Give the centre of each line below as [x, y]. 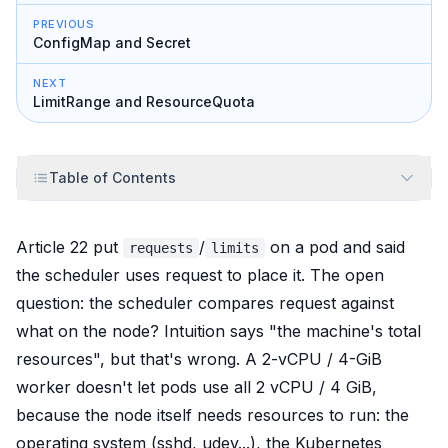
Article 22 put [69, 247]
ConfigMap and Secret [112, 42]
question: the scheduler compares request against [205, 303]
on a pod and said [335, 247]
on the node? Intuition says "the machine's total [237, 331]
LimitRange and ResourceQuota [144, 101]
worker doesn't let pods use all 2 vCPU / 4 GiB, [196, 387]
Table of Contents [112, 177]
